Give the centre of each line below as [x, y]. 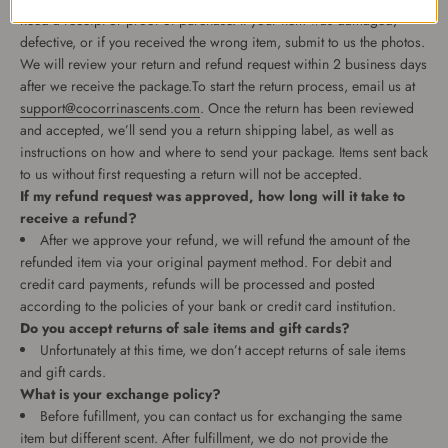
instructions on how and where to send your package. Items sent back [224, 151]
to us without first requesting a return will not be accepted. [191, 173]
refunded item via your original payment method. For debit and [206, 261]
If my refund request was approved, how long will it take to [212, 195]
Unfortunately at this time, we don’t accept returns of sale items [223, 349]
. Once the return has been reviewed [307, 107]
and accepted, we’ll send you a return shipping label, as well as [207, 129]
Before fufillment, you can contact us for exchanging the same [221, 415]
